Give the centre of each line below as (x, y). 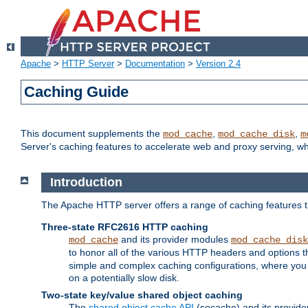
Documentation (155, 64)
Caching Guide (77, 92)
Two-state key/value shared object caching (142, 295)
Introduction (86, 183)
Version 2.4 (218, 64)
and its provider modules (175, 239)
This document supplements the (92, 134)
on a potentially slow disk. (124, 277)
